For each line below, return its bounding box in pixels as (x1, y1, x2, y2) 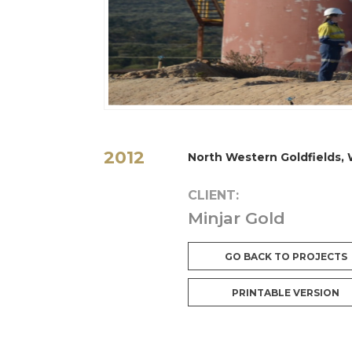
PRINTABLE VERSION (232, 287, 340, 299)
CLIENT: (187, 188, 239, 203)
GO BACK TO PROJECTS (224, 251, 347, 262)
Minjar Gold (187, 208, 285, 228)
